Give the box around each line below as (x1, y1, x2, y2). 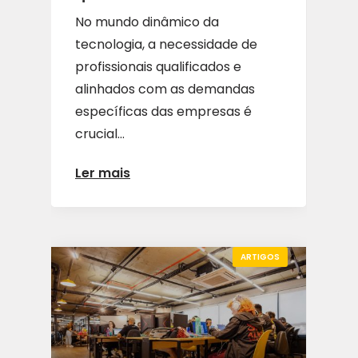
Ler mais (75, 163, 130, 182)
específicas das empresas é (75, 102, 252, 121)
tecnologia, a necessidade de (75, 35, 257, 54)
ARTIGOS (241, 250, 280, 263)
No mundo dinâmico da (75, 13, 219, 32)
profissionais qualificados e (75, 58, 241, 77)
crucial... (75, 125, 125, 144)
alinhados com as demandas (75, 80, 255, 99)
